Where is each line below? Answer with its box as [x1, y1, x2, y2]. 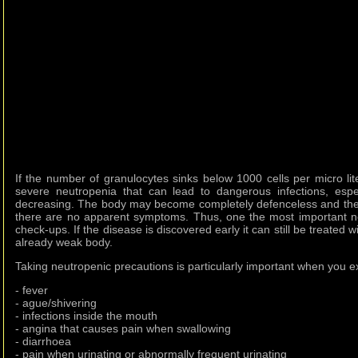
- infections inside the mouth [15, 309, 157, 323]
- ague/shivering [15, 296, 97, 310]
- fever [15, 284, 48, 297]
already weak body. [15, 236, 113, 249]
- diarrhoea [15, 335, 71, 348]
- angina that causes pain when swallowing [15, 322, 231, 336]
